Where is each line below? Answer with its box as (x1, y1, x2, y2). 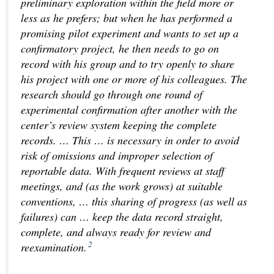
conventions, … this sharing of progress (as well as (20, 194, 247, 209)
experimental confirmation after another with (20, 102, 224, 117)
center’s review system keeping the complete (20, 117, 217, 133)
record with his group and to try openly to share (20, 56, 234, 72)
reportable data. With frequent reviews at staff (20, 163, 224, 179)
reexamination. (20, 240, 87, 255)
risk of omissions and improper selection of (20, 148, 213, 163)
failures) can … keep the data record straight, (20, 209, 223, 224)
